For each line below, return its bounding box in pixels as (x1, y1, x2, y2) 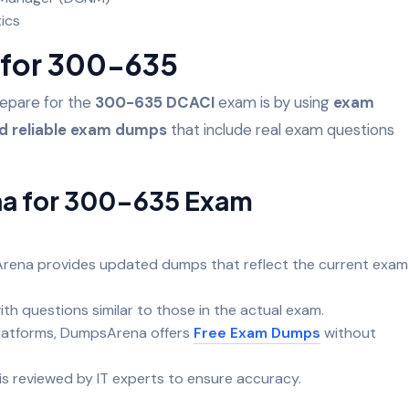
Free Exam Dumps (194, 322, 320, 342)
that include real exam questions (167, 119, 394, 140)
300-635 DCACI (95, 91, 215, 112)
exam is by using (215, 91, 333, 112)
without (320, 322, 376, 342)
